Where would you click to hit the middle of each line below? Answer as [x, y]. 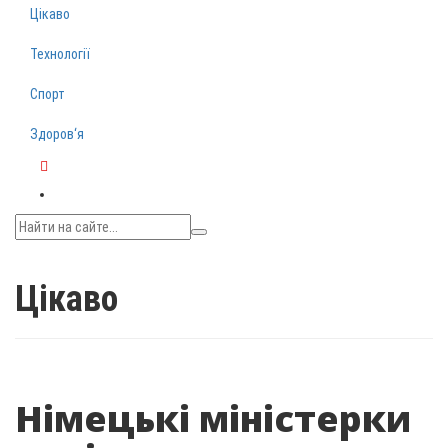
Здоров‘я [57, 134]
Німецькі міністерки [213, 418]
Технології [60, 54]
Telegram [67, 186]
